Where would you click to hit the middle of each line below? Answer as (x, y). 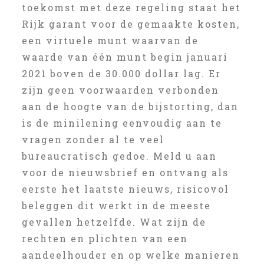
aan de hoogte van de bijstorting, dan (130, 106)
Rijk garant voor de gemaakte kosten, (131, 24)
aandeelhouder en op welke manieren (131, 255)
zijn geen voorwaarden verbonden (120, 90)
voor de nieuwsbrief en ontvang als (125, 172)
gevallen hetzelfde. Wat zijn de (114, 222)
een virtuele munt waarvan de (110, 40)
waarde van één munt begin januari (125, 57)
